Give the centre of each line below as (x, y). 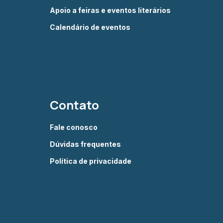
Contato (74, 105)
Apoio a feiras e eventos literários (110, 10)
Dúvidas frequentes (85, 144)
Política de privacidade (91, 161)
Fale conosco (74, 127)
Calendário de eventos (90, 27)
